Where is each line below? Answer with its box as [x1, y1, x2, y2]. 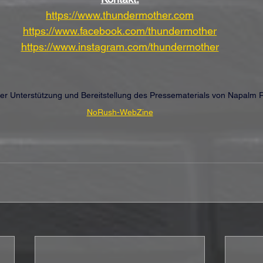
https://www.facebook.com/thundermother [23, 24, 217, 37]
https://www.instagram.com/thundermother [21, 40, 219, 53]
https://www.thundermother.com [46, 8, 194, 21]
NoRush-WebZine [86, 107, 153, 117]
